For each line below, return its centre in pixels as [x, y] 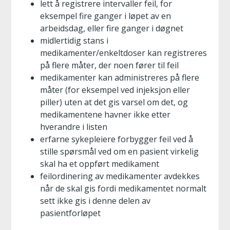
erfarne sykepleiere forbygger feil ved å [117, 139]
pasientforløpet [70, 213]
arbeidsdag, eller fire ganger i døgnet [112, 28]
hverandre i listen [74, 127]
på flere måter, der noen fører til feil [109, 65]
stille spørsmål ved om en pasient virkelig [119, 151]
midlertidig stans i [74, 41]
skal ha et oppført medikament [100, 164]
